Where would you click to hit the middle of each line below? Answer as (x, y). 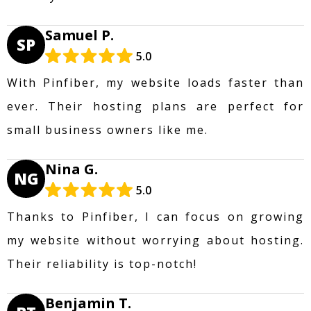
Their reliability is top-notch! (102, 263)
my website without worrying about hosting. (155, 240)
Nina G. (72, 169)
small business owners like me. (108, 129)
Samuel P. (79, 35)
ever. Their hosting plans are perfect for (155, 106)
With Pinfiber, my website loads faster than (155, 82)
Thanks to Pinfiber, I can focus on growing (155, 216)
